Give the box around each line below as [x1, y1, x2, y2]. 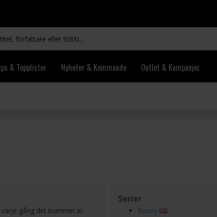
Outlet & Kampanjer [141, 62, 200, 73]
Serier [118, 193, 141, 204]
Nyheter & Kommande [61, 62, 126, 73]
